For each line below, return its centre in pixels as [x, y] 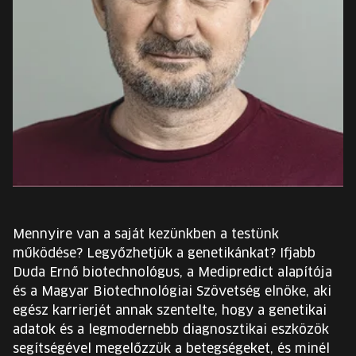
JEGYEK [48, 141]
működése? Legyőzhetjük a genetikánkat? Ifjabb [164, 253]
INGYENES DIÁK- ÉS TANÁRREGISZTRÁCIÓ [155, 103]
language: [207, 260]
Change [200, 241]
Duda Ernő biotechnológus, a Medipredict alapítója [172, 273]
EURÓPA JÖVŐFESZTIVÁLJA [112, 7]
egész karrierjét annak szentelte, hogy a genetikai [170, 311]
